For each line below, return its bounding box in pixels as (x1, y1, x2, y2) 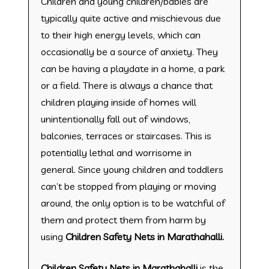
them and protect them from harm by (40, 213, 206, 226)
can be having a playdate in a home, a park (40, 62, 225, 74)
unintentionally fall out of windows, (40, 112, 190, 125)
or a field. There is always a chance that (40, 79, 213, 91)
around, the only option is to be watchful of (40, 196, 225, 209)
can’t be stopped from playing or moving (40, 180, 216, 192)
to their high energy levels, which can (40, 28, 201, 41)
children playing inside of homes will (40, 95, 196, 108)
